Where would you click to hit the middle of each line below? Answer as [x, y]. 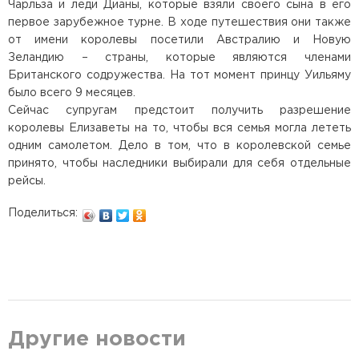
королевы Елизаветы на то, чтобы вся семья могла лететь [179, 129]
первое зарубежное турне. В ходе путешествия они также [179, 23]
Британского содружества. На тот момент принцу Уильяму [179, 76]
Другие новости [97, 340]
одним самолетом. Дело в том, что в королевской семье [179, 146]
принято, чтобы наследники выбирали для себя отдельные [179, 164]
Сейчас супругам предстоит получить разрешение [179, 111]
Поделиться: [43, 214]
